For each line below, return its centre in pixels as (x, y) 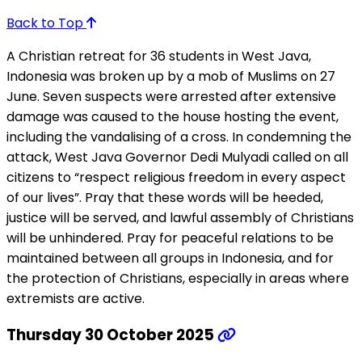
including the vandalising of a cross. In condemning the (179, 137)
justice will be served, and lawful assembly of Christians (180, 217)
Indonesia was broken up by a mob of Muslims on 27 (171, 76)
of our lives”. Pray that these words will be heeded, (165, 197)
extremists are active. (76, 298)
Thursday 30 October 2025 (112, 335)
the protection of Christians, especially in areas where (178, 278)
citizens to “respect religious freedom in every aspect (176, 177)
